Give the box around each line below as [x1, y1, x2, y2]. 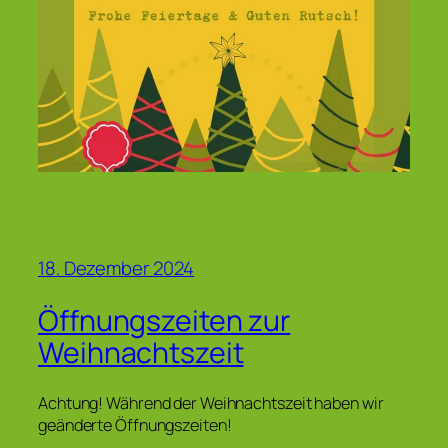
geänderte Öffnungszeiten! [38, 414, 232, 437]
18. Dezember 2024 [38, 255, 195, 282]
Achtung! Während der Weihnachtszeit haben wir [38, 392, 384, 415]
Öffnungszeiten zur [38, 300, 291, 340]
